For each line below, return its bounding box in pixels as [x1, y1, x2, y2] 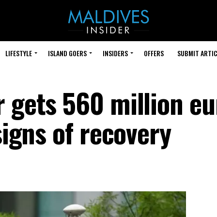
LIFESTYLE [5, 48, 32, 58]
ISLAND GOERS [48, 48, 87, 58]
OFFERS [144, 48, 164, 58]
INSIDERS [103, 48, 128, 58]
